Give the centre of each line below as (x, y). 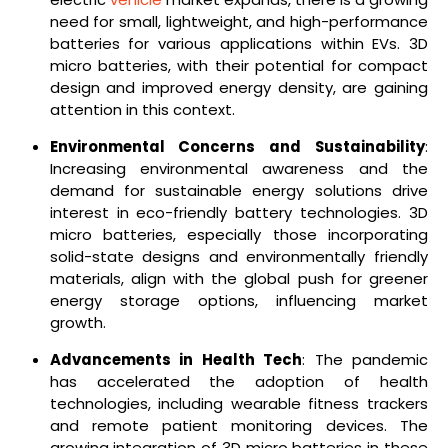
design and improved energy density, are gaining (238, 88)
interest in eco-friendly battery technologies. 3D (238, 213)
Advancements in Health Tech (176, 359)
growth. (77, 323)
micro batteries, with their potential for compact (238, 66)
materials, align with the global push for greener (238, 279)
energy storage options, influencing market (238, 301)
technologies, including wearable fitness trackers (238, 403)
